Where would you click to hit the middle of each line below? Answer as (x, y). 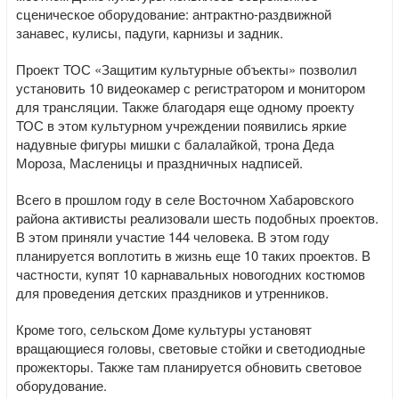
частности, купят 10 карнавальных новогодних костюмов (191, 274)
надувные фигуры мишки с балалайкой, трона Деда (175, 144)
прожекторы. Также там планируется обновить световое (189, 366)
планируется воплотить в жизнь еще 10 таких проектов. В (193, 255)
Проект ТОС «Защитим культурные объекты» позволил (187, 69)
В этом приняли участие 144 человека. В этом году (173, 236)
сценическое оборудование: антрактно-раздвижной (174, 14)
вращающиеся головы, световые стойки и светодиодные (191, 348)
